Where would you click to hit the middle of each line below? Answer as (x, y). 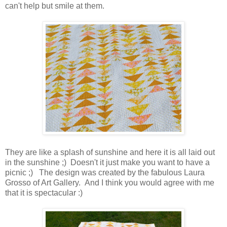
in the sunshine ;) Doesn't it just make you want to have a (107, 162)
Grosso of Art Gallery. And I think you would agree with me (110, 182)
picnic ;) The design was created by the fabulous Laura (105, 172)
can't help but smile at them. (55, 6)
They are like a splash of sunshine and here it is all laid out (110, 152)
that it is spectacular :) (44, 193)
